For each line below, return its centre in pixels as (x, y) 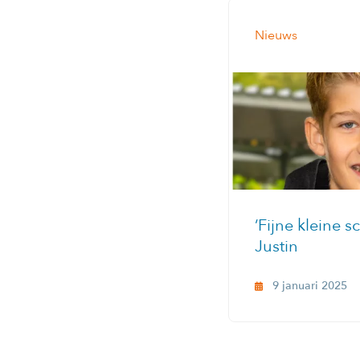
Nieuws (276, 35)
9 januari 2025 (310, 286)
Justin (276, 247)
